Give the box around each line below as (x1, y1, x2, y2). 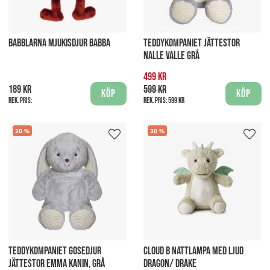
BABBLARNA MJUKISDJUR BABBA (8, 36, 110, 49)
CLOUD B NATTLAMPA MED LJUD (143, 244, 243, 257)
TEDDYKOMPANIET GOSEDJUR (8, 244, 101, 257)
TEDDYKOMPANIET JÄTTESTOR (143, 36, 240, 49)
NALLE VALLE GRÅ (143, 49, 199, 62)
